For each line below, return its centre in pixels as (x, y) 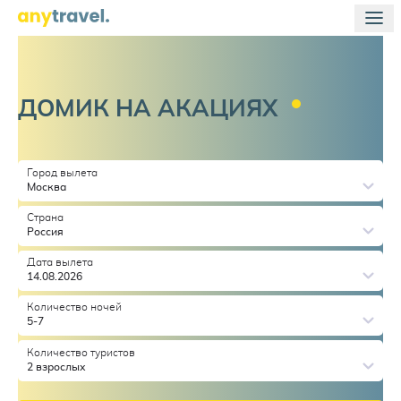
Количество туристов (81, 352)
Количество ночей (74, 307)
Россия (45, 231)
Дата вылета (60, 263)
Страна (45, 217)
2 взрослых (56, 367)
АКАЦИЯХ (218, 109)
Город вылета (62, 172)
